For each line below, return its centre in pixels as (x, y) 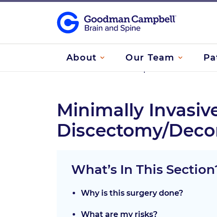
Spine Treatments (169, 69)
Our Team (150, 58)
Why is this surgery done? (132, 193)
